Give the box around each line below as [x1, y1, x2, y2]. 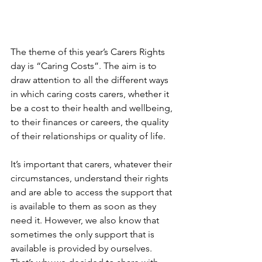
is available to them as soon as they [11, 201, 158, 212]
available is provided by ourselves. [11, 243, 154, 254]
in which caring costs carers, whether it [11, 88, 171, 100]
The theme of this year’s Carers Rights [11, 46, 167, 58]
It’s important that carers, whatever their [11, 158, 174, 170]
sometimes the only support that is [11, 229, 157, 240]
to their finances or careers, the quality [11, 116, 171, 128]
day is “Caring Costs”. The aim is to [11, 60, 159, 72]
